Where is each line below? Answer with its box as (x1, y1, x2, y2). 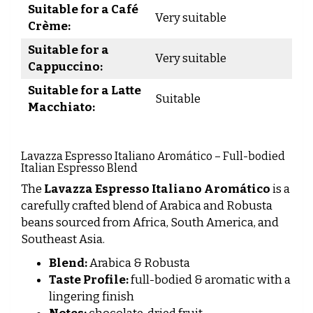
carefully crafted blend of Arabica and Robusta (21, 198, 272, 213)
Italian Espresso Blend (21, 161, 138, 175)
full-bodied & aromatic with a (129, 272, 291, 287)
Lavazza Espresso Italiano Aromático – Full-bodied (21, 150, 285, 163)
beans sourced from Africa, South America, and (21, 215, 279, 230)
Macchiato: (28, 100, 95, 115)
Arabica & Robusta (87, 256, 190, 270)
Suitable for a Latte (28, 83, 141, 98)
